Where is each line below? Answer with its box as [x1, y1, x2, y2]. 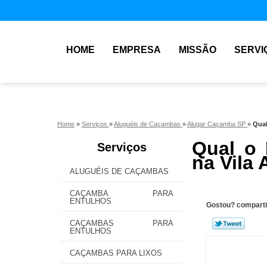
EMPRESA [113, 45, 161, 55]
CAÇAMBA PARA [70, 189, 173, 198]
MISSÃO [179, 45, 216, 55]
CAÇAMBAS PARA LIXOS [70, 249, 162, 257]
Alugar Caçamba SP [187, 120, 247, 128]
